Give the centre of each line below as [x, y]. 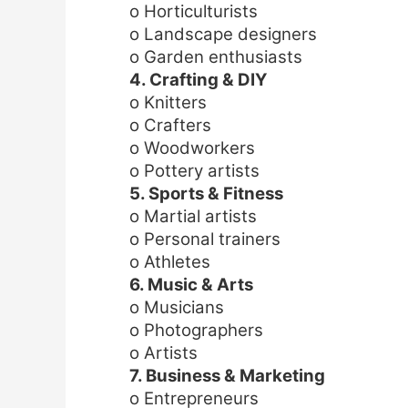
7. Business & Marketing [227, 375]
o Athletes [170, 261]
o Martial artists [193, 216]
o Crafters [170, 125]
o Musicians [177, 307]
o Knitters [168, 102]
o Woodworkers [192, 148]
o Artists [163, 352]
